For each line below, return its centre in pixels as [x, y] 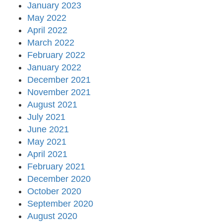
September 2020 [60, 204]
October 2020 [54, 192]
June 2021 [48, 130]
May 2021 [47, 142]
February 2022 [56, 55]
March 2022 [51, 43]
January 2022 [54, 68]
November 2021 [59, 92]
